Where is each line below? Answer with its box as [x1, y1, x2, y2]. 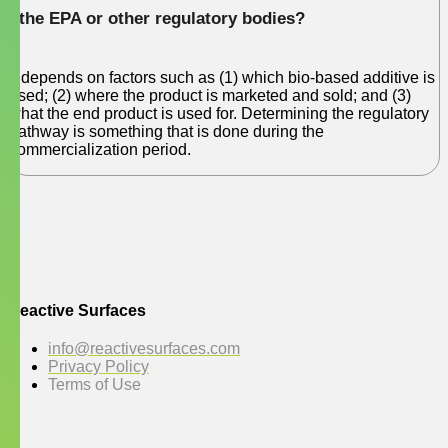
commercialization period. [9, 140, 191, 158]
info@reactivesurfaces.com [48, 339, 240, 357]
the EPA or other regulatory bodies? [19, 8, 305, 28]
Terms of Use [48, 375, 141, 393]
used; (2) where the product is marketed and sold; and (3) [9, 86, 411, 104]
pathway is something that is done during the [9, 122, 324, 140]
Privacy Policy [48, 357, 149, 375]
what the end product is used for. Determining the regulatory [9, 104, 429, 122]
